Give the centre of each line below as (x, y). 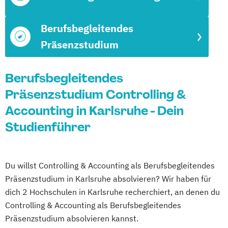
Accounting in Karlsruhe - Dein (94, 111)
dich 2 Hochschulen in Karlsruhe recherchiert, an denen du (112, 192)
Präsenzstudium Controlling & (95, 94)
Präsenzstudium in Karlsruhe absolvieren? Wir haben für (108, 179)
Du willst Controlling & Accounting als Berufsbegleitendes (110, 165)
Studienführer (48, 127)
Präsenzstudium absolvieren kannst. (72, 218)
